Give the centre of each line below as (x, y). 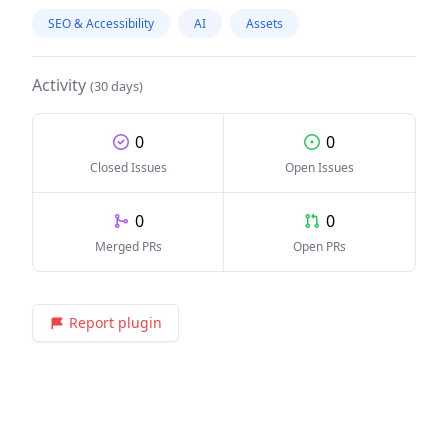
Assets (264, 23)
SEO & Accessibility (101, 23)
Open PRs (319, 246)
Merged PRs (128, 246)
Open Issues (319, 167)
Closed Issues (128, 167)
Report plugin (115, 322)
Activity (61, 85)
